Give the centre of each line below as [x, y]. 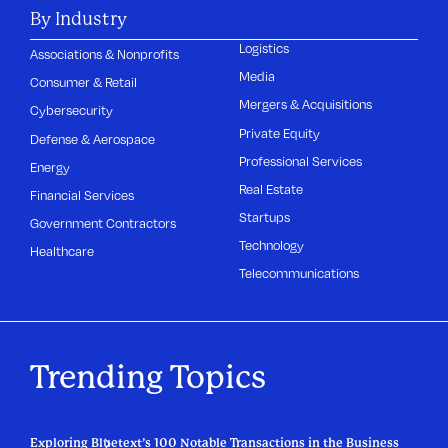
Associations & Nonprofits [105, 54]
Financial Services [82, 194]
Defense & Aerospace [93, 138]
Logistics [264, 48]
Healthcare [62, 251]
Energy [50, 166]
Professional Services [301, 160]
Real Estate [271, 188]
